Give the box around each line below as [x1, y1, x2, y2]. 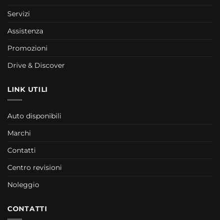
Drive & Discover [7, 60, 65, 70]
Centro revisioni [7, 163, 62, 172]
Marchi [7, 128, 31, 137]
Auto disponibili [7, 111, 61, 120]
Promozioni [7, 43, 48, 53]
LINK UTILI [7, 84, 48, 94]
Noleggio [7, 180, 39, 189]
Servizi [7, 9, 30, 18]
